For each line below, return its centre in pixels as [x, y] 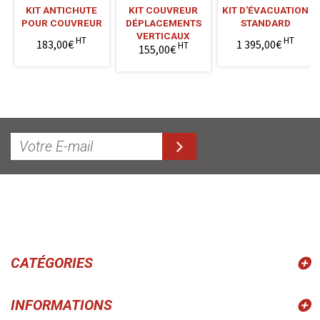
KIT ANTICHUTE [62, 10]
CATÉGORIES [52, 263]
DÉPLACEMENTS [163, 22]
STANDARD [265, 22]
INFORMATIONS [61, 305]
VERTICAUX [164, 35]
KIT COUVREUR [164, 10]
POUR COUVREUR [61, 22]
